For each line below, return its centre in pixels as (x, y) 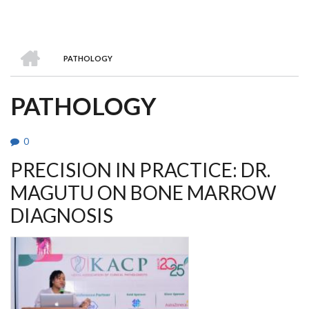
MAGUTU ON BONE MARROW (143, 192)
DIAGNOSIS (62, 215)
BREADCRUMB (86, 78)
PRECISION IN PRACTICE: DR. (140, 170)
